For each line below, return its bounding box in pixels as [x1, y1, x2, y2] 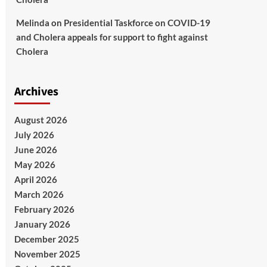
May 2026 [14, 159, 55, 170]
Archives [14, 83, 58, 101]
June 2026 [14, 144, 57, 156]
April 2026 [14, 174, 57, 185]
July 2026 [14, 129, 54, 141]
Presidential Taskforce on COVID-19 [63, 17, 210, 29]
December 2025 [14, 234, 79, 245]
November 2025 [14, 249, 80, 260]
